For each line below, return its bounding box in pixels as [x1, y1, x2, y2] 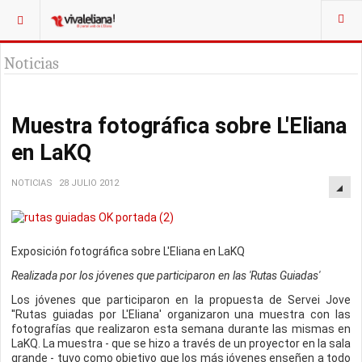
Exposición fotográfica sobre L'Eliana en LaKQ [11, 245, 245, 258]
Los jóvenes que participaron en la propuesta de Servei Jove [11, 293, 351, 306]
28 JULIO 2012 [59, 178, 119, 188]
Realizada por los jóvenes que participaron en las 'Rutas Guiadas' [11, 269, 320, 282]
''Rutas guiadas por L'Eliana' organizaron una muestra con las [11, 308, 351, 321]
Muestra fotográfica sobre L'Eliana [11, 113, 347, 139]
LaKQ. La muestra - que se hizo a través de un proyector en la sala [11, 337, 351, 350]
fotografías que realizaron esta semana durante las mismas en [11, 322, 351, 335]
